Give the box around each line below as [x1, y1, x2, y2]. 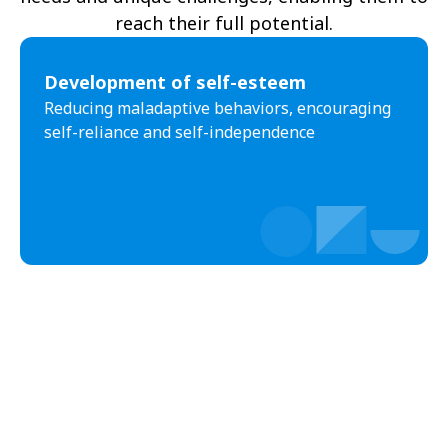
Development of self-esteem [44, 69, 306, 94]
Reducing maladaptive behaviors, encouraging [44, 96, 391, 119]
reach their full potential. [115, 10, 333, 35]
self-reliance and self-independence [44, 120, 315, 143]
